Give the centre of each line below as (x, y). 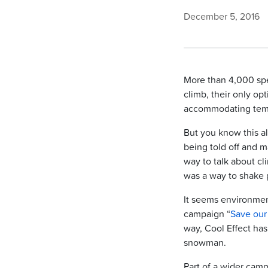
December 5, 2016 (222, 16)
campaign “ (207, 213)
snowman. (205, 242)
